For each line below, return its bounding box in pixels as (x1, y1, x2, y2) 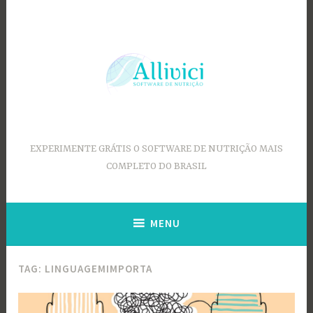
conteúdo (5, 36, 51, 50)
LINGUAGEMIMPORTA (45, 262, 153, 276)
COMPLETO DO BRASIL (106, 161, 207, 173)
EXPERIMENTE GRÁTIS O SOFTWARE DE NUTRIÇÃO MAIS (30, 143, 283, 155)
